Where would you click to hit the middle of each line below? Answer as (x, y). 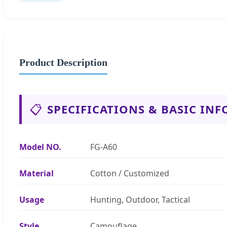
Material (36, 173)
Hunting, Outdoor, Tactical (140, 199)
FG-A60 (104, 147)
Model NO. (40, 147)
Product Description (63, 62)
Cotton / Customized (130, 173)
